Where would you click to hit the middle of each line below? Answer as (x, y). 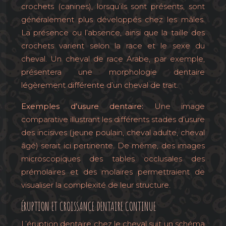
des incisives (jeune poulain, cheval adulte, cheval (113, 132)
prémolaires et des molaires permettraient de (113, 172)
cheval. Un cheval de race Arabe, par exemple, (113, 59)
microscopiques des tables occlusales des (113, 159)
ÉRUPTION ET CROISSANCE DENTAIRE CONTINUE (89, 207)
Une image (179, 106)
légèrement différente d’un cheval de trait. (100, 85)
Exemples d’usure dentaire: (88, 106)
